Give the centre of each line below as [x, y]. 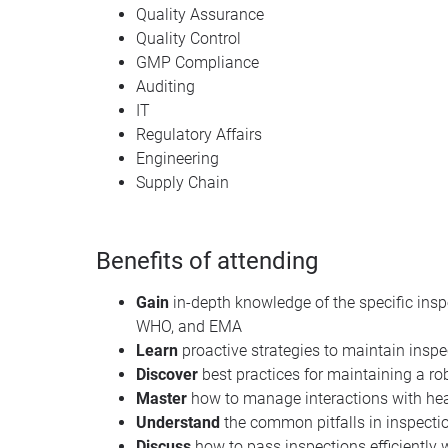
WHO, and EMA [189, 326]
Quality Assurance [200, 14]
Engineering [177, 158]
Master [161, 398]
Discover [169, 374]
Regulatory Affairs [199, 134]
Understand [180, 422]
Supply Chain [182, 182]
